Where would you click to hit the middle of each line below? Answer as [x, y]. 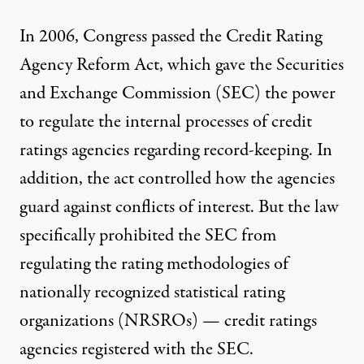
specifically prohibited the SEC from [148, 235]
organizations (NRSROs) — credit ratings [168, 321]
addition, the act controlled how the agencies [177, 178]
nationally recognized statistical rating [152, 292]
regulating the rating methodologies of [154, 264]
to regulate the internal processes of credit [166, 121]
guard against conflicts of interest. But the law [179, 207]
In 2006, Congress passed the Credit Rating [171, 36]
